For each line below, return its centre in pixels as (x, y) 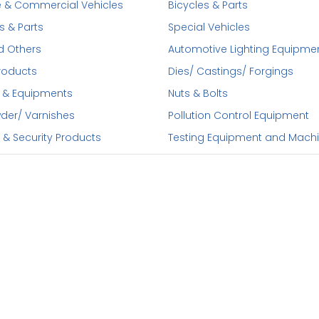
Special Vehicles (209, 27)
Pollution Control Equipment (239, 115)
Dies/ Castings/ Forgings (231, 71)
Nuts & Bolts (198, 93)
